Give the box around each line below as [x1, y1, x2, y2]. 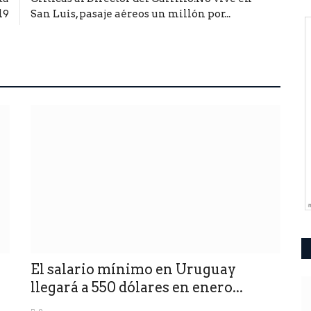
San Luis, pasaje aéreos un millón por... [31, 7, 230, 20]
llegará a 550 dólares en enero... [31, 278, 243, 296]
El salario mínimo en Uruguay [31, 260, 236, 278]
